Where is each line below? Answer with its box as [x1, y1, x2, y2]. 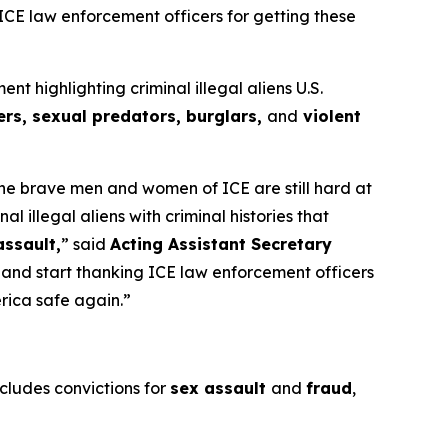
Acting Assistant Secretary [110, 234, 332, 254]
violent [298, 106, 361, 126]
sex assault [170, 378, 271, 398]
